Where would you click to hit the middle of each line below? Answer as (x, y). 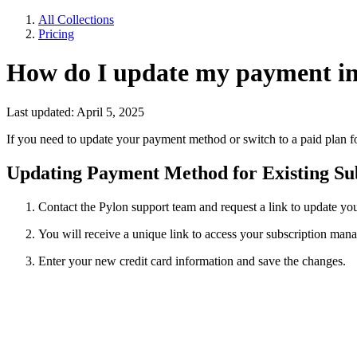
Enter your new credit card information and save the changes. (192, 261)
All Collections (76, 20)
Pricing (56, 34)
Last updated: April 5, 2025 (75, 112)
